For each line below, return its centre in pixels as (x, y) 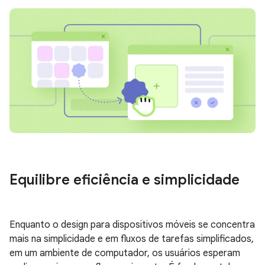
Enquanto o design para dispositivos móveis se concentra (132, 225)
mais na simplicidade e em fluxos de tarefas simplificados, (132, 239)
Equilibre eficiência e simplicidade (125, 180)
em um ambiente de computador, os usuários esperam (125, 253)
